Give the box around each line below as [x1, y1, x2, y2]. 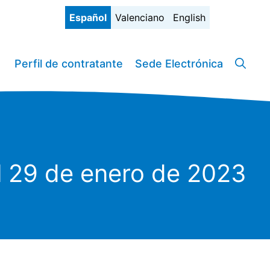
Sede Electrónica [135, 57, 223, 71]
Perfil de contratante [14, 57, 123, 71]
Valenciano [115, 11, 165, 24]
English [173, 11, 206, 24]
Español [69, 11, 107, 24]
